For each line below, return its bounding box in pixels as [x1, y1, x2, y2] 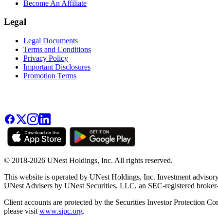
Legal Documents [23, 36, 78, 45]
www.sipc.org [39, 207, 83, 216]
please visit [4, 207, 39, 216]
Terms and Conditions [23, 45, 91, 54]
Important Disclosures [23, 63, 91, 72]
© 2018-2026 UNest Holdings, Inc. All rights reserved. [4, 156, 173, 165]
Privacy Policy [23, 54, 68, 63]
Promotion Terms [23, 72, 76, 80]
